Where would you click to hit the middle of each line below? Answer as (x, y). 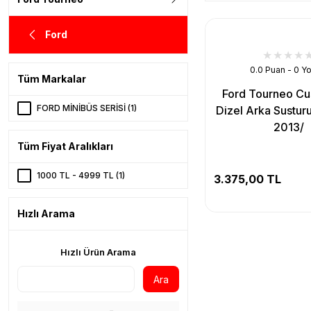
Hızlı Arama (46, 213)
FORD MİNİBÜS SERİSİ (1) (87, 108)
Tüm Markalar (52, 79)
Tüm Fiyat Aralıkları (65, 146)
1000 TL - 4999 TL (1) (81, 175)
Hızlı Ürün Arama (98, 252)
